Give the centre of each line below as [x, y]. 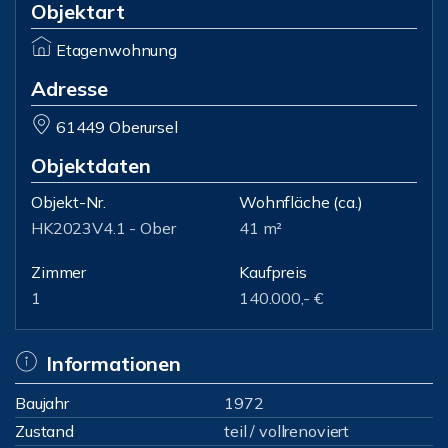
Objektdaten [91, 165]
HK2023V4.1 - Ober [103, 228]
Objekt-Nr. [68, 202]
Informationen [113, 363]
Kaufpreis [273, 272]
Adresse [69, 88]
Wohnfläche [284, 202]
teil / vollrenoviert [287, 431]
